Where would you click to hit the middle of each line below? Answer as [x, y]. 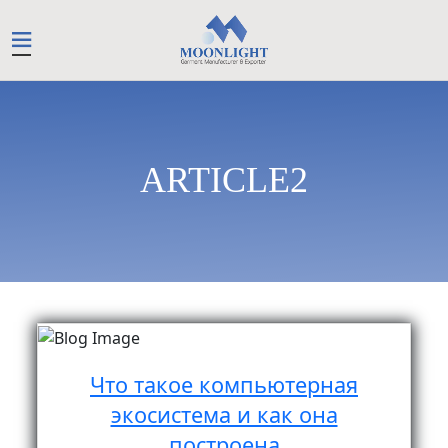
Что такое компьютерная [224, 384]
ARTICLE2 [224, 176]
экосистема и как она [224, 414]
